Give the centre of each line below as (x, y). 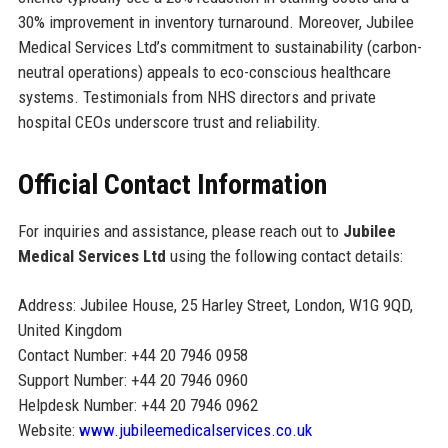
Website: (48, 429)
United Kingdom (69, 329)
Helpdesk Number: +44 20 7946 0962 (137, 404)
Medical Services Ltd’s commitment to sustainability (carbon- (219, 46)
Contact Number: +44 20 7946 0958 (132, 354)
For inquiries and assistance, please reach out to (180, 230)
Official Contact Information (172, 184)
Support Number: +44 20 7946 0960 (132, 379)
